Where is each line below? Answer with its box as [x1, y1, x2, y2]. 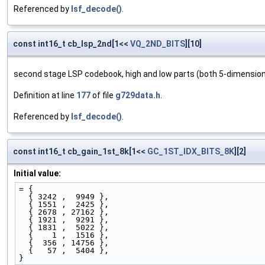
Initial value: [14, 169, 61, 179]
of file [91, 91, 115, 101]
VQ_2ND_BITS [130, 39, 185, 49]
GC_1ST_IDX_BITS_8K [147, 147, 234, 157]
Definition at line [14, 91, 76, 101]
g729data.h [115, 91, 160, 101]
